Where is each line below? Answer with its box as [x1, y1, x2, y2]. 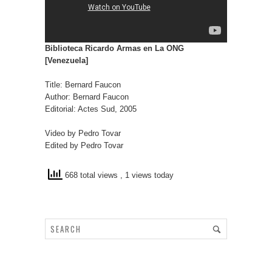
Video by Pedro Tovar [45, 128, 121, 138]
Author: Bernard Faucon [45, 92, 129, 101]
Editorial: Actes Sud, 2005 [45, 104, 137, 114]
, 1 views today [120, 171, 174, 180]
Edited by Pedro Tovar [45, 140, 123, 150]
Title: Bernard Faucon [45, 80, 121, 89]
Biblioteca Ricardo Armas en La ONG [45, 43, 184, 53]
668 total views [63, 171, 120, 180]
